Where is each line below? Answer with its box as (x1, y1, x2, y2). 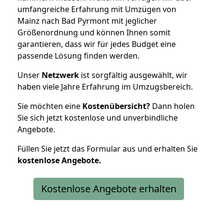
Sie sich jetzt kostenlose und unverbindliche (17, 112, 178, 123)
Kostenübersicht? (82, 100, 150, 111)
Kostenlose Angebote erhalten (41, 182, 176, 195)
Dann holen (150, 100, 195, 111)
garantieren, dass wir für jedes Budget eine (17, 38, 176, 49)
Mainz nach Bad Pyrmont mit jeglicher (17, 15, 157, 26)
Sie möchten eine (17, 100, 82, 111)
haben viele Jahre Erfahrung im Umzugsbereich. (17, 81, 193, 92)
